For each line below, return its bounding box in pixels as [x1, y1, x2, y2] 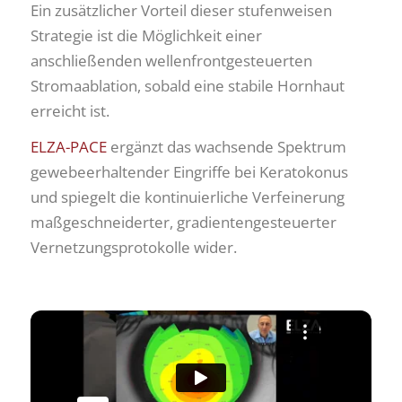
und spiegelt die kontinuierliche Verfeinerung [31, 186, 345, 207]
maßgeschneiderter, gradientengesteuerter [31, 211, 336, 232]
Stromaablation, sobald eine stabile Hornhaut [31, 74, 345, 96]
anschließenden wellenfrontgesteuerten [31, 49, 312, 71]
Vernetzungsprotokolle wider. [31, 236, 237, 258]
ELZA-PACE [31, 135, 107, 157]
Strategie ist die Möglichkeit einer [31, 24, 262, 46]
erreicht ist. [31, 100, 109, 121]
